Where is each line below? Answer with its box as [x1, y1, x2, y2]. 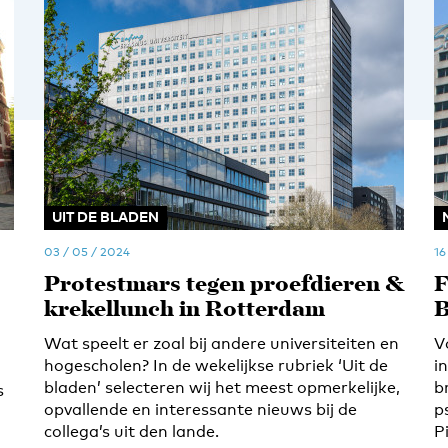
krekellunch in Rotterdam [44, 293, 325, 328]
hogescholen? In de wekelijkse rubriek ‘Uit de [44, 356, 388, 375]
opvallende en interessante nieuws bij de [44, 400, 357, 419]
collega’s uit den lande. [44, 422, 219, 441]
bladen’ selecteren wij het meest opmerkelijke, [44, 378, 400, 397]
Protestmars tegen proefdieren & [44, 268, 404, 303]
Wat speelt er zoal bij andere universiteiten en [44, 334, 399, 353]
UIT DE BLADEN [52, 208, 159, 225]
